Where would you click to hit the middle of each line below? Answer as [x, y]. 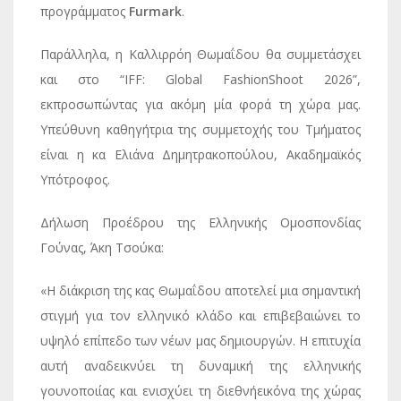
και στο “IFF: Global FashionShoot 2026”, [200, 79]
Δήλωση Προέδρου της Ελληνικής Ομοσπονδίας [200, 222]
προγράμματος [85, 11]
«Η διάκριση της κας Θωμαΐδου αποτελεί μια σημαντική [200, 290]
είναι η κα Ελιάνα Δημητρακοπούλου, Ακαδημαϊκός [200, 154]
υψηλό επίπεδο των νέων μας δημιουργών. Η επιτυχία [200, 341]
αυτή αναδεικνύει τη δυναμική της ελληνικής [200, 366]
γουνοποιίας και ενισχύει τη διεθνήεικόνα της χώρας [200, 391]
